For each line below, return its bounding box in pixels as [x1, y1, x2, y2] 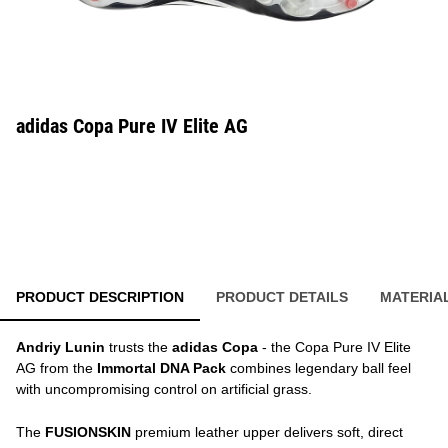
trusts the [105, 339, 172, 355]
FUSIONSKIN [45, 424, 131, 440]
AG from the [16, 360, 97, 376]
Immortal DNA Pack [97, 360, 226, 376]
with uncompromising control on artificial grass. [16, 381, 312, 397]
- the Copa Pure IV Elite [258, 339, 411, 355]
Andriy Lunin [16, 339, 105, 355]
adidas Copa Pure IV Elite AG [16, 114, 248, 138]
